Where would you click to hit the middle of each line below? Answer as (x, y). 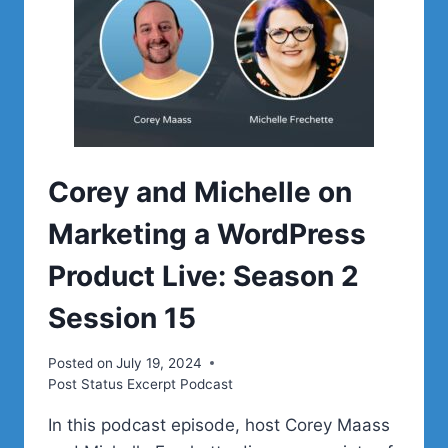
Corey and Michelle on (200, 192)
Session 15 (122, 318)
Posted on (80, 362)
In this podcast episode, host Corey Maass (219, 424)
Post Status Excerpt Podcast (140, 383)
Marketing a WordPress (207, 234)
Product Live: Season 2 (203, 276)
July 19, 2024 (159, 362)
